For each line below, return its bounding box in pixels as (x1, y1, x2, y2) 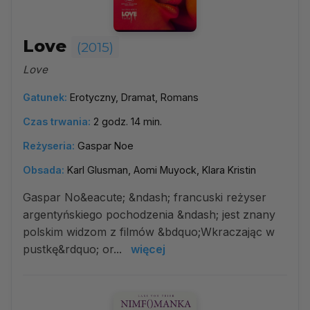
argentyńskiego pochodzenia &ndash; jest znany (23, 208, 275, 221)
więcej (131, 242, 165, 256)
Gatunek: (23, 91, 67, 103)
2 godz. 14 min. (93, 116, 162, 127)
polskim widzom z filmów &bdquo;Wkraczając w (23, 225, 275, 239)
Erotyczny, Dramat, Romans (70, 91, 199, 103)
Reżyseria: (23, 140, 75, 152)
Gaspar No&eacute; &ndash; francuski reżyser (23, 190, 266, 204)
